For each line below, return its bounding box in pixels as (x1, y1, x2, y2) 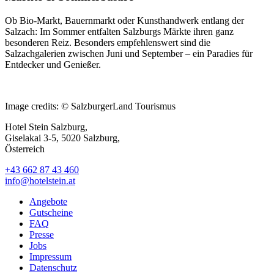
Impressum (29, 251, 72, 262)
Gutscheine (29, 207, 73, 218)
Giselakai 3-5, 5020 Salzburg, (5, 133, 122, 144)
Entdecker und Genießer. (5, 59, 101, 70)
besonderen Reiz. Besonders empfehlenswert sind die (5, 37, 210, 48)
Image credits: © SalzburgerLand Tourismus (5, 101, 176, 112)
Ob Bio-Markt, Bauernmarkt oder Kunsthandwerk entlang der (5, 15, 244, 26)
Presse (29, 229, 54, 240)
